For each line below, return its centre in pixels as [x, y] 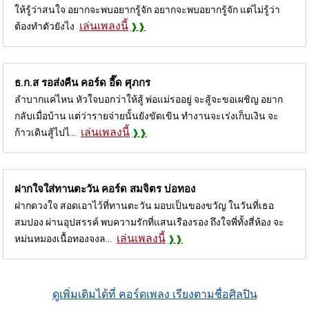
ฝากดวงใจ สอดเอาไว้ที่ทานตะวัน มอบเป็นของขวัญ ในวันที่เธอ [144, 206]
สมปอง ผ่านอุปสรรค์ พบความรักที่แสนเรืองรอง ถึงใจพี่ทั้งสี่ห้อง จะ [149, 222]
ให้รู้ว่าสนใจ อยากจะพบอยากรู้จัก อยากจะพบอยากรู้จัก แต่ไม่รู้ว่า [147, 10]
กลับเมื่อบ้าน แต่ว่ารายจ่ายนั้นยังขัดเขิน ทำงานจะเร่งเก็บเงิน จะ [147, 116]
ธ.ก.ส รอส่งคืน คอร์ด [62, 83]
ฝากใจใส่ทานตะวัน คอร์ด [72, 189]
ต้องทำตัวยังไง [44, 27]
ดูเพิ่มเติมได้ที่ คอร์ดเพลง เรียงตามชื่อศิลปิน [154, 295]
